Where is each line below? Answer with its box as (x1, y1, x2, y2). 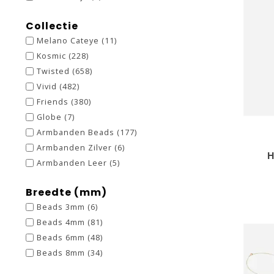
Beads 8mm (37, 248, 87, 258)
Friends (37, 97, 71, 107)
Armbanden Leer (37, 158, 109, 168)
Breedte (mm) (26, 185, 107, 199)
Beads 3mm (37, 202, 87, 212)
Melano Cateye (37, 35, 102, 46)
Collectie (26, 19, 78, 33)
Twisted (37, 66, 72, 76)
